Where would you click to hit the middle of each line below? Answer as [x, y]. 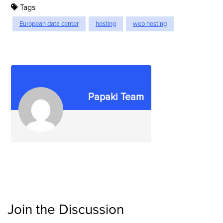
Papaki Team [116, 97]
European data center [49, 24]
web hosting [150, 24]
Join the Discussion [66, 209]
